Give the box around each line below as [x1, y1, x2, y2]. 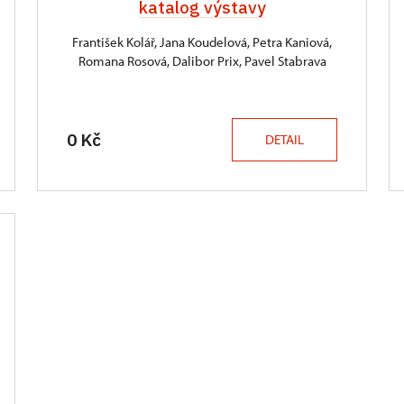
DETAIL [265, 131, 304, 148]
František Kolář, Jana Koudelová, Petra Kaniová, [72, 33, 332, 50]
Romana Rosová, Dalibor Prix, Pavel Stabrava [78, 52, 326, 69]
